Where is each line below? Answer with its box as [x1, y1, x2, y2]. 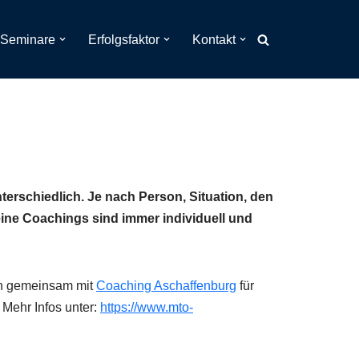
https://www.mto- [100, 301, 193, 314]
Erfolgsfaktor [88, 33, 159, 46]
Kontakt [192, 33, 236, 46]
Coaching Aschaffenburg [96, 279, 236, 292]
